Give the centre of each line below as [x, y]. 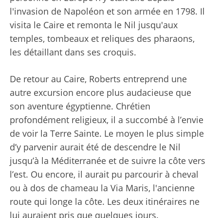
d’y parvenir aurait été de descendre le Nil [95, 147]
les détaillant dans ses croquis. [73, 52]
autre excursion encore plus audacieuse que [100, 92]
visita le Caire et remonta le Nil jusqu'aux [94, 25]
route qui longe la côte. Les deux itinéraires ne [105, 201]
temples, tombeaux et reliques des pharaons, [102, 38]
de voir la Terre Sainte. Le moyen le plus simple [107, 133]
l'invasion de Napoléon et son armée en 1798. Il [107, 11]
